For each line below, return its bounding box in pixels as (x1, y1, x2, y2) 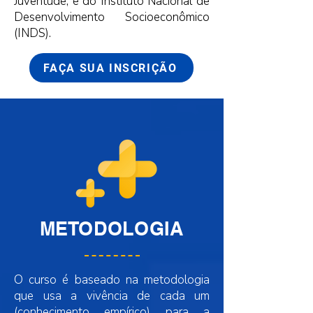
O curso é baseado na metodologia (14, 272, 210, 288)
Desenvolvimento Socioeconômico (14, 9, 210, 25)
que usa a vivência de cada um (14, 288, 210, 304)
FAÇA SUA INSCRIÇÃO (43, 61, 177, 75)
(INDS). (14, 25, 51, 41)
